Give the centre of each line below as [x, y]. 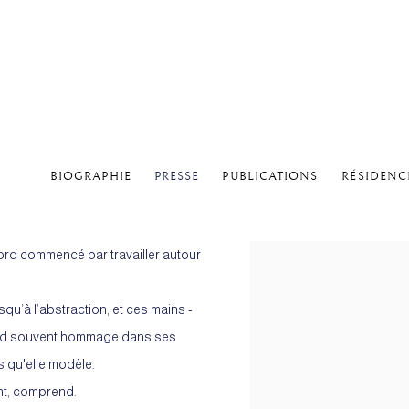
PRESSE [177, 177]
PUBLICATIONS [270, 177]
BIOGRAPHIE [90, 177]
